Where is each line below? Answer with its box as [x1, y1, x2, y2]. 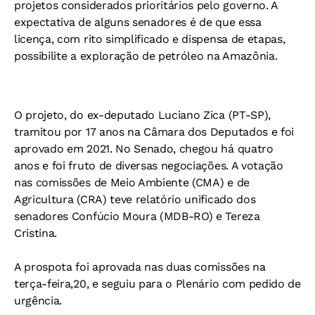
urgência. [14, 293, 63, 307]
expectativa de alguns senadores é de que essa [14, 15, 262, 29]
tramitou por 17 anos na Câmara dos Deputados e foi [14, 124, 294, 139]
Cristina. [14, 226, 58, 240]
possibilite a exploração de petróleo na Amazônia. [14, 49, 278, 63]
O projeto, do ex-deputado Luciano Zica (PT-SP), [14, 108, 271, 122]
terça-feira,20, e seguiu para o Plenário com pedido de [14, 276, 301, 290]
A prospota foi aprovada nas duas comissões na [14, 259, 266, 274]
